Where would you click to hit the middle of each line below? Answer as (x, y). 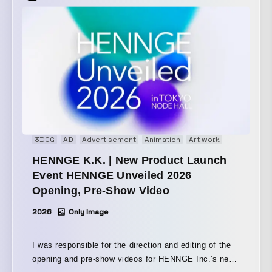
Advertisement (109, 140)
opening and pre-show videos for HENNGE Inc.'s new (134, 259)
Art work (204, 140)
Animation (162, 140)
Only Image (89, 212)
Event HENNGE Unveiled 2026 (112, 176)
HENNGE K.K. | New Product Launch (130, 161)
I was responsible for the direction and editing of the (132, 245)
